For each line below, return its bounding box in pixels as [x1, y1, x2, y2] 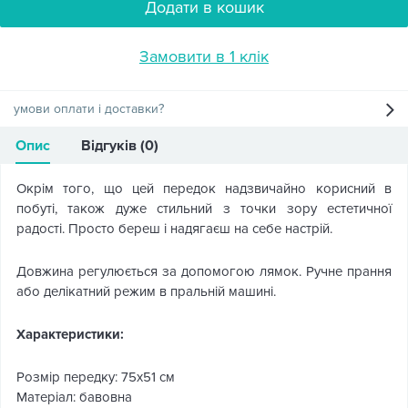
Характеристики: [16, 326, 124, 342]
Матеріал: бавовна [16, 389, 132, 405]
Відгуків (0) [81, 137, 158, 155]
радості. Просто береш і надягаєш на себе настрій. [16, 220, 332, 237]
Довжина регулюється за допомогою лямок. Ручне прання [16, 263, 392, 280]
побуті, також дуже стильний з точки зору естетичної [16, 200, 392, 217]
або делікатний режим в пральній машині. [16, 283, 276, 300]
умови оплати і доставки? [14, 101, 164, 117]
